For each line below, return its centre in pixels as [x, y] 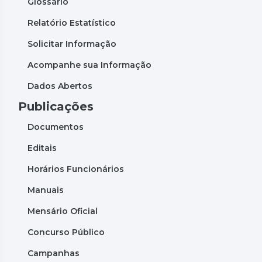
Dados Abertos [60, 86]
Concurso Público [66, 232]
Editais [42, 148]
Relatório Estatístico [72, 23]
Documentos [56, 127]
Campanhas [54, 253]
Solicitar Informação [72, 44]
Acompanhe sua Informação [89, 65]
